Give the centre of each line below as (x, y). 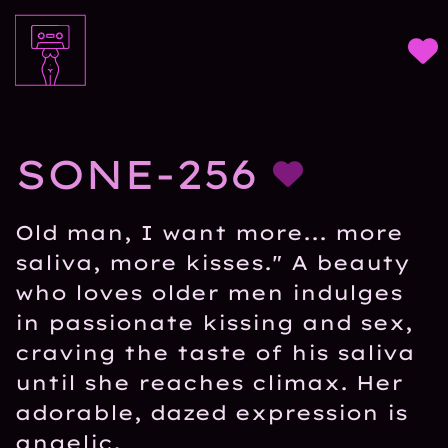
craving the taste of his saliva (215, 352)
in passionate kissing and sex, (214, 322)
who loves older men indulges (209, 292)
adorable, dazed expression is (211, 412)
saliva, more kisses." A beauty (212, 262)
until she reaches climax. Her (209, 382)
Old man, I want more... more (209, 232)
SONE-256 (136, 174)
